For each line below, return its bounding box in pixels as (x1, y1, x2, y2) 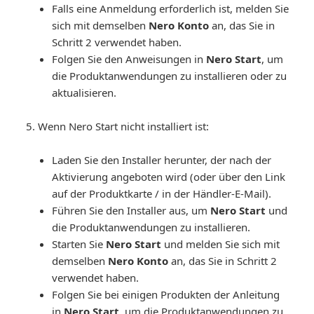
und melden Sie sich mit (161, 236, 280, 251)
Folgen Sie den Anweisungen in (52, 51, 207, 66)
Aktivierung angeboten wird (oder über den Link (52, 169, 286, 184)
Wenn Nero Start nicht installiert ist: (38, 118, 210, 133)
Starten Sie (52, 236, 107, 251)
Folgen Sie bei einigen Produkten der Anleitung (52, 287, 280, 301)
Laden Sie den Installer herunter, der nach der (52, 152, 272, 167)
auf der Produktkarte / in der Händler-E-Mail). (52, 186, 272, 200)
